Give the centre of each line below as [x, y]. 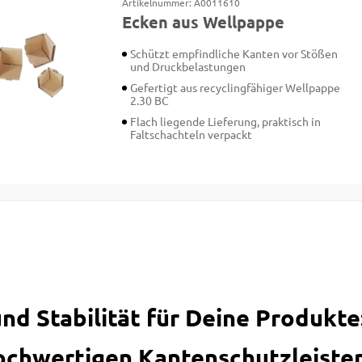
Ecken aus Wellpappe [204, 23]
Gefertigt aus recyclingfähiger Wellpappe [236, 88]
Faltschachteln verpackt [192, 135]
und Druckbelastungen [188, 67]
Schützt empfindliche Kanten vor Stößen [234, 54]
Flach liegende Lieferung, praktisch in [226, 122]
